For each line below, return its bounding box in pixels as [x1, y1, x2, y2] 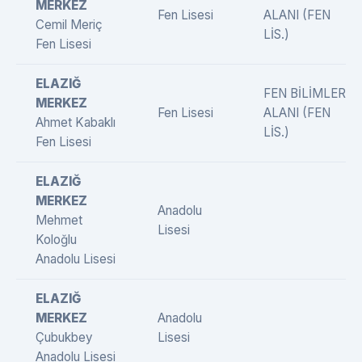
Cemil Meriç [36, 16, 103, 32]
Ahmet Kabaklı [36, 114, 116, 130]
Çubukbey [36, 329, 93, 345]
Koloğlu [36, 231, 77, 247]
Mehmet [36, 212, 82, 228]
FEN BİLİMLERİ [263, 85, 349, 101]
